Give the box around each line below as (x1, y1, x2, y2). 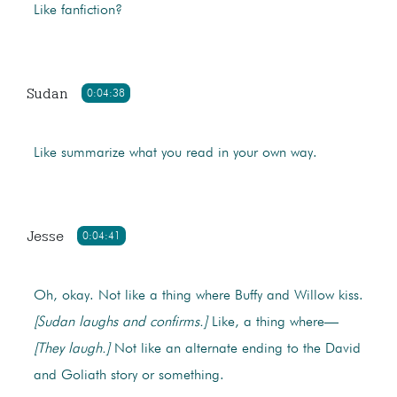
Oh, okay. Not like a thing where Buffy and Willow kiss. (33, 289, 363, 304)
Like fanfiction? (33, 4, 122, 19)
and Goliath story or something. (33, 369, 224, 384)
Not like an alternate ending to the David (109, 342, 361, 357)
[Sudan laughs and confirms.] (33, 315, 207, 331)
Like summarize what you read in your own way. (33, 146, 317, 161)
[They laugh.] (33, 342, 110, 357)
